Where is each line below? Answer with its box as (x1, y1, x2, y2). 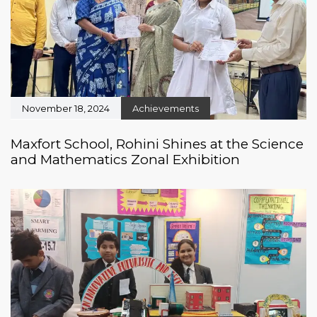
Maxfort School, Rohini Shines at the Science (11, 136, 304, 153)
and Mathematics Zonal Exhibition (11, 151, 240, 168)
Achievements (132, 103, 199, 115)
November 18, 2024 (22, 103, 110, 115)
